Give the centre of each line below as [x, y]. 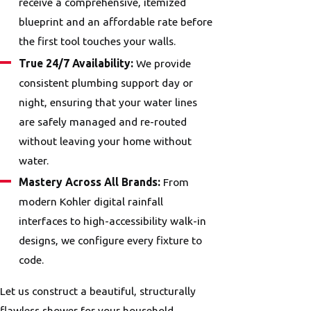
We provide [162, 63]
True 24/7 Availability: [76, 63]
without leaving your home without [106, 141]
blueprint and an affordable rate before [116, 22]
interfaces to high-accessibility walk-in [113, 220]
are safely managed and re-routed [103, 121]
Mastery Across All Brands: [90, 182]
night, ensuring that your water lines [108, 102]
